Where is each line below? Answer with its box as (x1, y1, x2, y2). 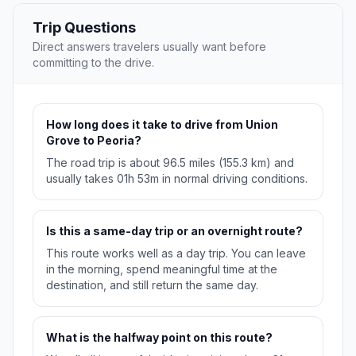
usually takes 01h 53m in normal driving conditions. (46, 172, 308, 186)
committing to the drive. (33, 56, 154, 70)
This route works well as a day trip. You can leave (46, 246, 306, 261)
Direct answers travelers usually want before (33, 40, 266, 54)
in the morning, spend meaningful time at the (46, 262, 277, 277)
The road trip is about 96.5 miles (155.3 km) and (46, 156, 294, 170)
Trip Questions (33, 19, 136, 37)
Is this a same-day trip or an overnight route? (46, 224, 303, 238)
